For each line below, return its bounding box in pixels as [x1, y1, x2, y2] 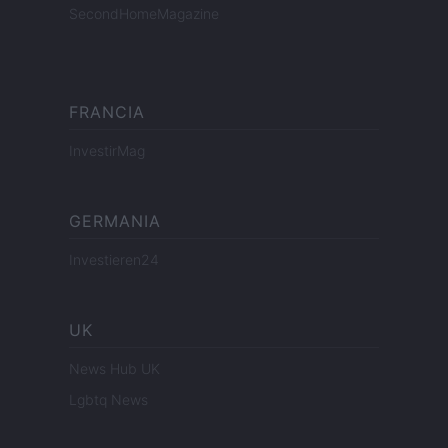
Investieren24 [69, 251, 159, 269]
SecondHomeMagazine [69, 5, 219, 23]
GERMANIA [69, 211, 161, 232]
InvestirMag [69, 142, 145, 160]
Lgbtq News [69, 391, 148, 409]
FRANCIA [69, 102, 145, 123]
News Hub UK [69, 360, 160, 378]
